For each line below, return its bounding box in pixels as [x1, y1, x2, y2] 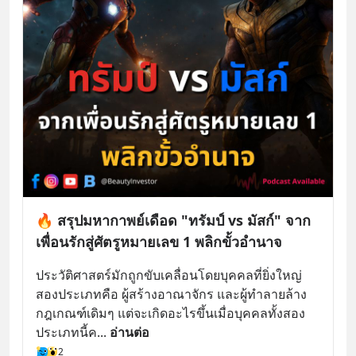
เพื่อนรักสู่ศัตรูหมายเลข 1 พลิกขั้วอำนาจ [36, 232, 282, 252]
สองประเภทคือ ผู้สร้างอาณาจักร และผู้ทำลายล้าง [36, 285, 307, 304]
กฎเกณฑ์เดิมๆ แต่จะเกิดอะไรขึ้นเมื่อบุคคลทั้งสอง [36, 304, 305, 323]
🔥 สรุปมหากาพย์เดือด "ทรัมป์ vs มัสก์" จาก [36, 211, 311, 230]
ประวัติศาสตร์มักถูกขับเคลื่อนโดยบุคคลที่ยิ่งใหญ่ [36, 266, 302, 284]
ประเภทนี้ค [36, 323, 97, 342]
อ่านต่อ [110, 323, 149, 342]
